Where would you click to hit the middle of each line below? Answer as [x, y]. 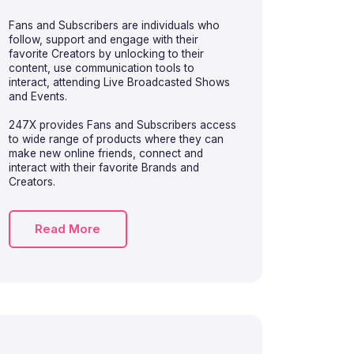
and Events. [38, 96]
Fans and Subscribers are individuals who [114, 25]
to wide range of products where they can [116, 139]
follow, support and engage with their [103, 40]
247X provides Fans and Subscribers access [122, 125]
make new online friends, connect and [105, 153]
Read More [68, 229]
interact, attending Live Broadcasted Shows [119, 82]
